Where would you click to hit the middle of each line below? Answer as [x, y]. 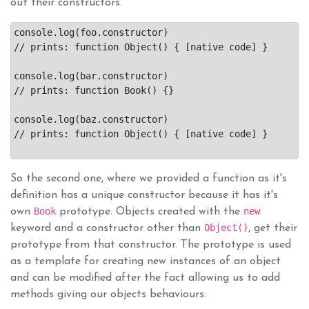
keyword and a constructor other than [107, 228]
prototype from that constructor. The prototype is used [151, 245]
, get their [273, 228]
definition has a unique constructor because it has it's [144, 195]
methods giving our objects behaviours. [108, 294]
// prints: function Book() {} [94, 90]
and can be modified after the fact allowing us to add [145, 278]
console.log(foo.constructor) [91, 32]
